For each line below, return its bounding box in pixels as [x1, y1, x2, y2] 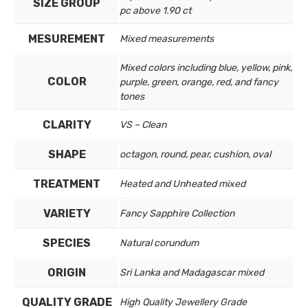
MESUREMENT [28, 32, 105, 46]
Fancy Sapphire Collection [120, 208, 234, 220]
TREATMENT [33, 177, 100, 191]
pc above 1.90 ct [120, 5, 191, 17]
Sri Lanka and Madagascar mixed [120, 267, 264, 279]
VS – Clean [120, 119, 166, 131]
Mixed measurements [120, 33, 214, 45]
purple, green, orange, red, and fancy [120, 76, 278, 89]
